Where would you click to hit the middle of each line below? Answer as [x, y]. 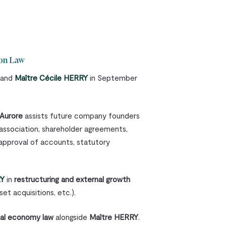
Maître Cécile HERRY [51, 78]
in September [113, 78]
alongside [72, 217]
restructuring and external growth [72, 179]
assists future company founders [81, 115]
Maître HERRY [114, 217]
